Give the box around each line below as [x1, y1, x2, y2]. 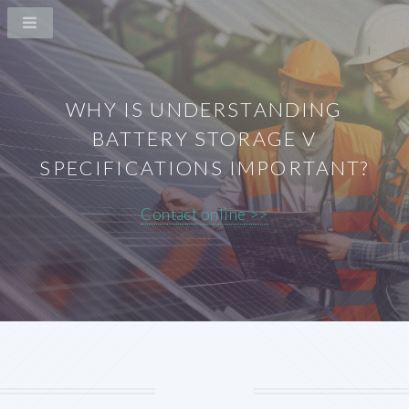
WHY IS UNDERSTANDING [66, 98, 343, 121]
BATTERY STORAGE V [91, 127, 318, 151]
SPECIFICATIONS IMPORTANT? [39, 156, 370, 180]
